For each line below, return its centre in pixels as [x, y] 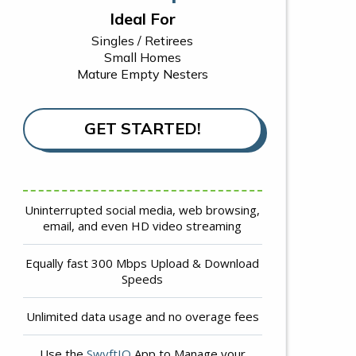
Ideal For [142, 18]
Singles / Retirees [143, 40]
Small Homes [142, 57]
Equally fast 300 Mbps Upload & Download [143, 263]
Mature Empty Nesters [142, 74]
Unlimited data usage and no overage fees [142, 316]
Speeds [143, 279]
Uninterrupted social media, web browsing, [143, 209]
